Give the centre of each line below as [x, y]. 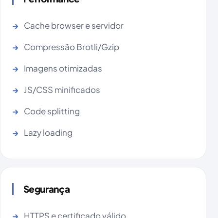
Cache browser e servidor [74, 26]
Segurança [46, 189]
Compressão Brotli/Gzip [72, 47]
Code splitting [52, 111]
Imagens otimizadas [63, 68]
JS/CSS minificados [62, 90]
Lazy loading [48, 133]
